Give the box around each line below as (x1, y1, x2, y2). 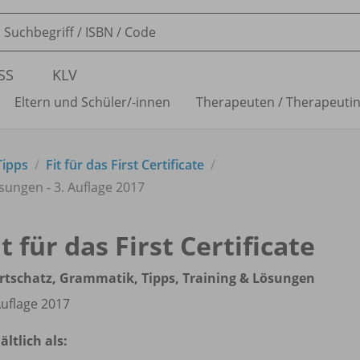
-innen (132, 93, 170, 111)
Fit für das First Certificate (46, 156, 204, 174)
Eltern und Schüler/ (14, 93, 132, 111)
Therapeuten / (196, 93, 283, 111)
